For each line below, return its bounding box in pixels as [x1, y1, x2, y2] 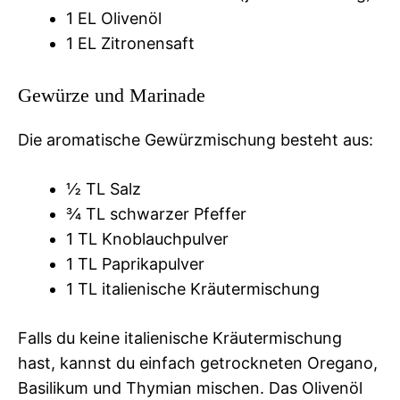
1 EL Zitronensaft [66, 33, 195, 53]
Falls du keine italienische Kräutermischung [18, 328, 342, 347]
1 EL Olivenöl [66, 8, 162, 28]
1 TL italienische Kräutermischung [66, 279, 320, 298]
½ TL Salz [66, 179, 141, 198]
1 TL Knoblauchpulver [66, 229, 229, 248]
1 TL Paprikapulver [66, 254, 204, 273]
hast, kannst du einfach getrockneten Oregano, [18, 353, 378, 372]
